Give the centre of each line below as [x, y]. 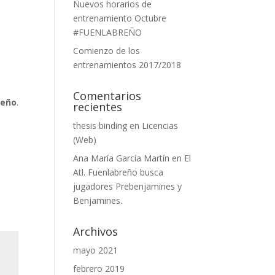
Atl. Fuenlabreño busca [118, 172]
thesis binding [100, 126]
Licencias [160, 126]
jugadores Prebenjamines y [128, 186]
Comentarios [107, 96]
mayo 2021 [96, 250]
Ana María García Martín [122, 158]
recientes [98, 107]
